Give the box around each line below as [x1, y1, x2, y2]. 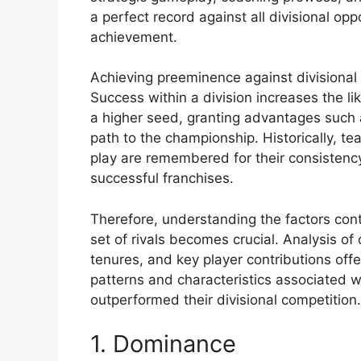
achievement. [90, 28, 177, 45]
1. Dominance [90, 330, 236, 359]
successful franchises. [90, 170, 234, 187]
